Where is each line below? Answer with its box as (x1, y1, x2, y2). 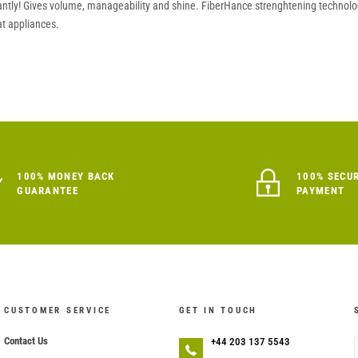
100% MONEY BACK (17, 169, 115, 182)
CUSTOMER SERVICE (4, 304, 111, 316)
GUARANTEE (17, 184, 78, 197)
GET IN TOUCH (179, 304, 257, 316)
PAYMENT (296, 184, 345, 197)
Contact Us (4, 334, 48, 347)
